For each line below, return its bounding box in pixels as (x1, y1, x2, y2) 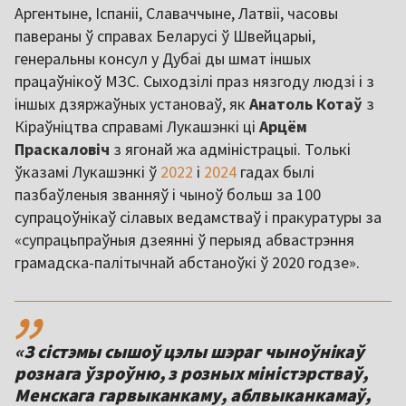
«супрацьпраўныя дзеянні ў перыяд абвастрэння (14, 229, 354, 251)
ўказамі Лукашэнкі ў (14, 161, 160, 183)
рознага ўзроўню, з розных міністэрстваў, (14, 362, 368, 385)
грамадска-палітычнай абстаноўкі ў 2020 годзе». (14, 252, 360, 274)
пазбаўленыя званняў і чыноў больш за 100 (14, 184, 321, 206)
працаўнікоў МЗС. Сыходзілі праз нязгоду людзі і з (14, 71, 374, 92)
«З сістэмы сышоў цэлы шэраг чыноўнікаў (14, 340, 365, 363)
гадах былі (240, 161, 314, 183)
